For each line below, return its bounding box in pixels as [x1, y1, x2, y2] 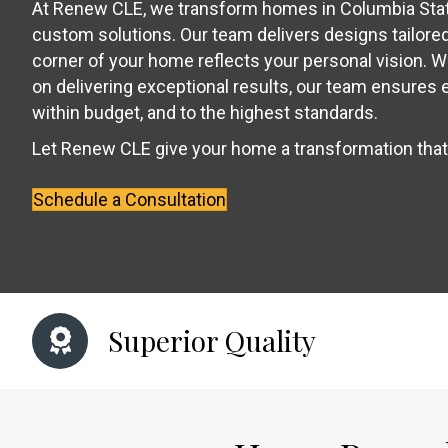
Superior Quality [108, 322, 316, 360]
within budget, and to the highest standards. [32, 102, 378, 124]
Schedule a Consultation [33, 189, 226, 211]
